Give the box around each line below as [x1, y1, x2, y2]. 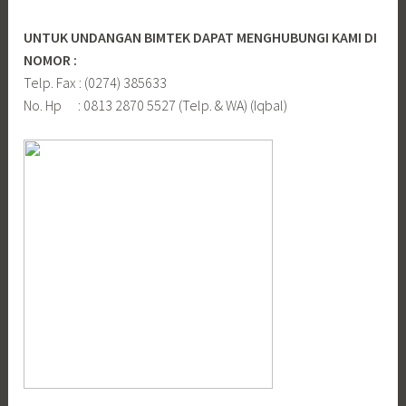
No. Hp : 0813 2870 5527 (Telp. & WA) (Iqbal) [24, 95, 288, 114]
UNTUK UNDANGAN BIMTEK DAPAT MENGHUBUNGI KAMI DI [24, 27, 378, 46]
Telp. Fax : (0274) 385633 [24, 72, 168, 92]
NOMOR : [24, 50, 78, 69]
